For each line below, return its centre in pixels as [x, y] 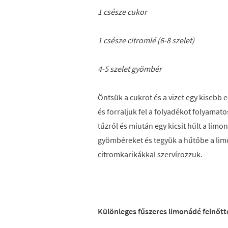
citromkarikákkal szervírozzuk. [150, 154]
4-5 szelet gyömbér [130, 69]
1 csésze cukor [122, 12]
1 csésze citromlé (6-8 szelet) [146, 40]
